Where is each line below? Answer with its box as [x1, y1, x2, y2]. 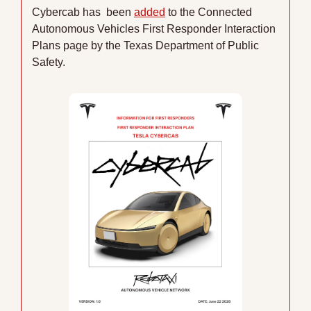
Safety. [32, 56, 65, 69]
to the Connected [165, 6, 252, 19]
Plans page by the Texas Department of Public [32, 40, 259, 52]
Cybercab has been [32, 6, 134, 19]
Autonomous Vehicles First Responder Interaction [32, 23, 276, 35]
